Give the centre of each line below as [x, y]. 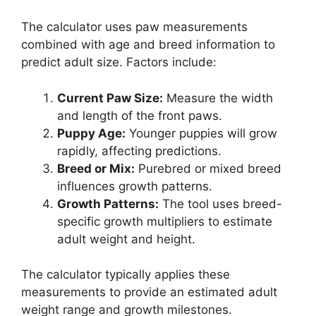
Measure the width [218, 98]
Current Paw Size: [110, 98]
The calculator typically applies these [126, 275]
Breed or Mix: [96, 168]
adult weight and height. [126, 239]
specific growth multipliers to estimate [165, 221]
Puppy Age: [91, 133]
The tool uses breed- [220, 203]
